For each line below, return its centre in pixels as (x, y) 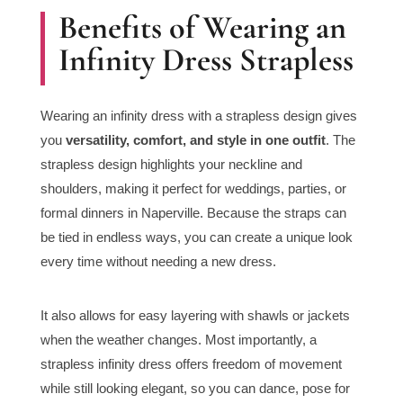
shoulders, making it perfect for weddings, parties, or (193, 189)
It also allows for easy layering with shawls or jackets (195, 316)
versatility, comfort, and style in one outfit (195, 140)
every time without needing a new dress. (158, 262)
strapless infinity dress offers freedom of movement (191, 364)
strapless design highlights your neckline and (171, 165)
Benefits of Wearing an (202, 28)
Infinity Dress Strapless (206, 60)
